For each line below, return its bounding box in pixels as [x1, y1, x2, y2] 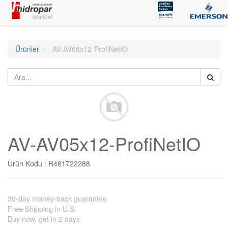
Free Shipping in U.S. [8, 204, 76, 214]
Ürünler [15, 44, 39, 54]
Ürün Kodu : [8, 158, 48, 168]
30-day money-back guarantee [8, 193, 107, 204]
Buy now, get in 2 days [8, 214, 80, 224]
